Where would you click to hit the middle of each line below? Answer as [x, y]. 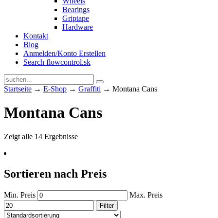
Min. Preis [20, 195]
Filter [107, 205]
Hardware [78, 27]
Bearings [76, 9]
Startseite [18, 89]
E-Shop [55, 89]
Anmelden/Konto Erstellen [64, 53]
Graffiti [90, 89]
